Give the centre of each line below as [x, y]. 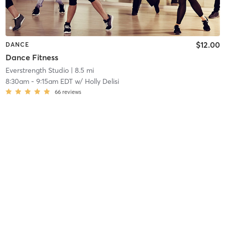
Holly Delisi [102, 82]
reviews [72, 92]
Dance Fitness [32, 58]
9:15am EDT [54, 82]
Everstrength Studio [37, 71]
